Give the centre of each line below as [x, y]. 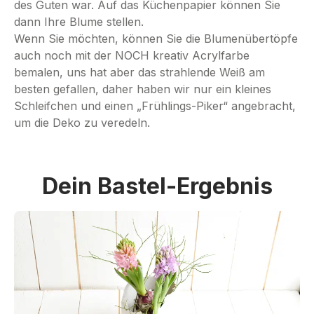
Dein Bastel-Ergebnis [157, 186]
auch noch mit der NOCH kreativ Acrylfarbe [132, 56]
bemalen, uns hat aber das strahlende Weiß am [139, 73]
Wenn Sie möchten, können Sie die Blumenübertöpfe [156, 39]
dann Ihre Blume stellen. [79, 22]
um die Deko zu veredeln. [82, 123]
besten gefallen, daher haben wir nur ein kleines [143, 89]
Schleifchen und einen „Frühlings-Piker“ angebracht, [155, 106]
